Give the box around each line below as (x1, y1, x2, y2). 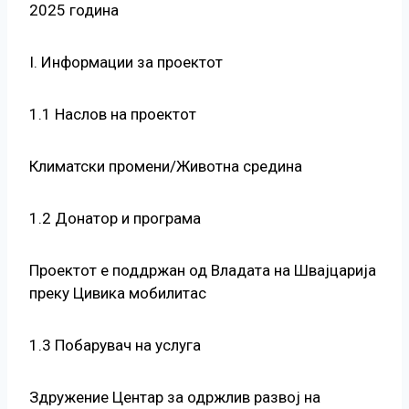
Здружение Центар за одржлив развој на (29, 388, 320, 407)
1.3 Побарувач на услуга (29, 336, 201, 355)
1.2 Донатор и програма (29, 209, 201, 228)
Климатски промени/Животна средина (29, 157, 302, 176)
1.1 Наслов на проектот (29, 105, 196, 124)
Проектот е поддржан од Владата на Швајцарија (29, 261, 376, 280)
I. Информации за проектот (29, 53, 223, 72)
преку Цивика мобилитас (29, 284, 206, 303)
